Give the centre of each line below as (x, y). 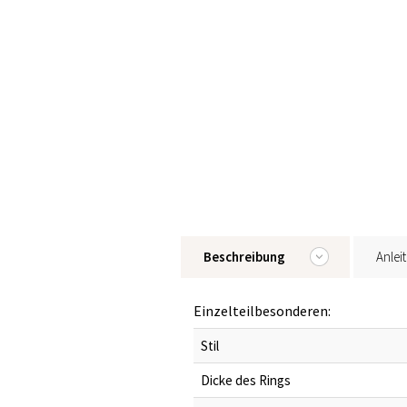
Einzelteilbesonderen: (262, 311)
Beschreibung (244, 257)
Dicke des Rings (246, 380)
